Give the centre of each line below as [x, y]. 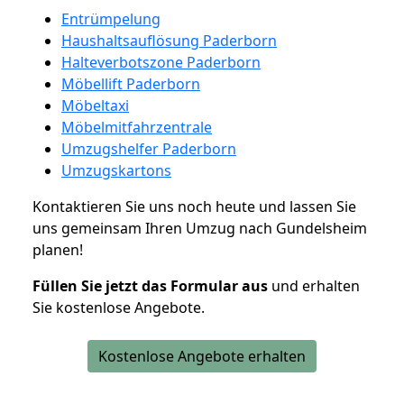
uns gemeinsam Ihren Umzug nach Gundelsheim [200, 228]
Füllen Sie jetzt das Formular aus [150, 285]
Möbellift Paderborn [131, 83]
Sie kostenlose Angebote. [119, 307]
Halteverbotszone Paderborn [161, 62]
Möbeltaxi [95, 105]
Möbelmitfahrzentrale [137, 127]
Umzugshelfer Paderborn [149, 148]
